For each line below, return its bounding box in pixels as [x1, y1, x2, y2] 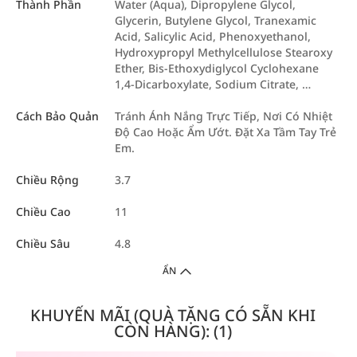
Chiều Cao [16, 204, 71, 219]
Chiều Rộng [16, 172, 79, 187]
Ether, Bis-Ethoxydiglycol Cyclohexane [115, 61, 319, 76]
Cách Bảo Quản [16, 108, 99, 124]
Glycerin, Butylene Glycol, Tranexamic [115, 13, 316, 28]
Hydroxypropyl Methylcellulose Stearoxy [115, 45, 332, 60]
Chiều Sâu [16, 236, 70, 251]
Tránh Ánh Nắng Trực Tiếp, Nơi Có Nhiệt [115, 108, 332, 124]
